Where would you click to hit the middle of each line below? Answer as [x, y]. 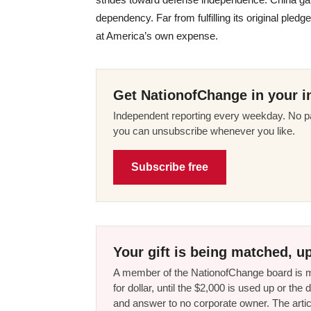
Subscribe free [170, 167]
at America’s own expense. [157, 35]
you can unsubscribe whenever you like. [204, 131]
